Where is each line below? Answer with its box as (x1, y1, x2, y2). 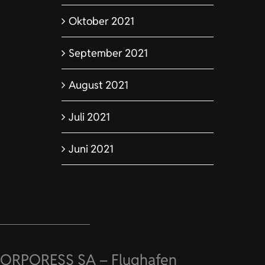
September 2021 (68, 46, 148, 60)
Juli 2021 (68, 109, 110, 124)
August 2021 (68, 77, 128, 92)
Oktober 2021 (68, 14, 134, 28)
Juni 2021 (68, 141, 114, 156)
